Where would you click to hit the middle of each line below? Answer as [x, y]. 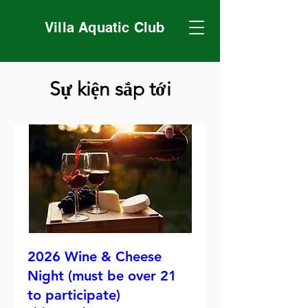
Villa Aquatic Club [105, 27]
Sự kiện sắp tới [110, 89]
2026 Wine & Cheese [95, 256]
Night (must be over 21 [102, 275]
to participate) [74, 295]
